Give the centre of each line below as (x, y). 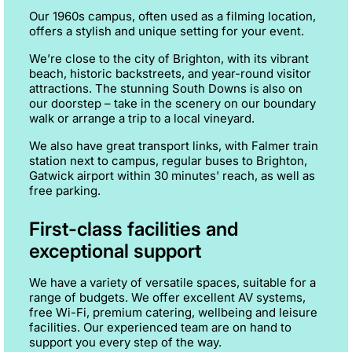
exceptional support (115, 251)
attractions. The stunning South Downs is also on (166, 88)
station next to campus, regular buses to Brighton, (168, 160)
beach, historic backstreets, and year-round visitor (170, 73)
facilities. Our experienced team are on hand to (160, 327)
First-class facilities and (134, 229)
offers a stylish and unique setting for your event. (167, 31)
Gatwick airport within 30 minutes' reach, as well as (172, 175)
